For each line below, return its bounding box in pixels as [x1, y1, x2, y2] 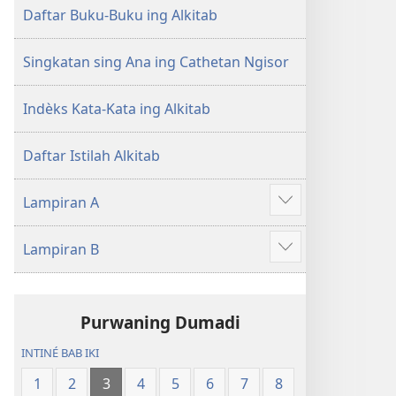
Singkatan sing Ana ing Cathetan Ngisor [23, 52, 289, 72]
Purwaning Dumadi [80, 310, 240, 334]
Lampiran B [23, 240, 99, 259]
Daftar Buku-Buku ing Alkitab [23, 5, 217, 25]
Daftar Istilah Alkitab [23, 146, 160, 165]
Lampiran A [23, 193, 99, 212]
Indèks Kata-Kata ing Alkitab [23, 99, 210, 118]
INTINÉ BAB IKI [21, 345, 100, 362]
